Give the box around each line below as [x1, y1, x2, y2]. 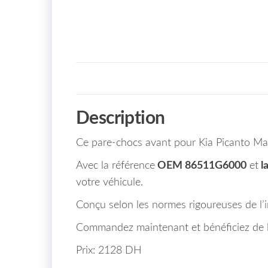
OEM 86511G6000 [155, 160, 246, 171]
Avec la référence [76, 160, 155, 171]
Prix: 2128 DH [76, 245, 142, 256]
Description [76, 109, 165, 127]
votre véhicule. [76, 176, 143, 188]
